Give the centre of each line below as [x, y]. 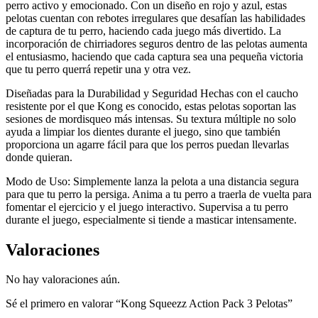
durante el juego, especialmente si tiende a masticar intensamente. [151, 219]
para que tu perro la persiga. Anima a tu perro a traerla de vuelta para [159, 194]
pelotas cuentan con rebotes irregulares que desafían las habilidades [155, 18]
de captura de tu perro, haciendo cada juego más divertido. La [143, 31]
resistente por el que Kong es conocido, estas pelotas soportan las [151, 106]
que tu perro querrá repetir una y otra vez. [98, 69]
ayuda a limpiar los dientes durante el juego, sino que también [143, 131]
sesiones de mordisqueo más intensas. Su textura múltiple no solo [151, 119]
